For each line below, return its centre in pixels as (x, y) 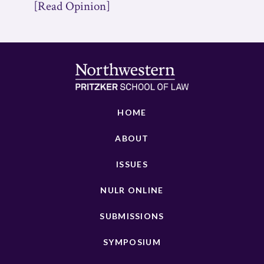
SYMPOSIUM (132, 242)
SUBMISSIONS (132, 216)
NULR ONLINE (132, 190)
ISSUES (132, 164)
